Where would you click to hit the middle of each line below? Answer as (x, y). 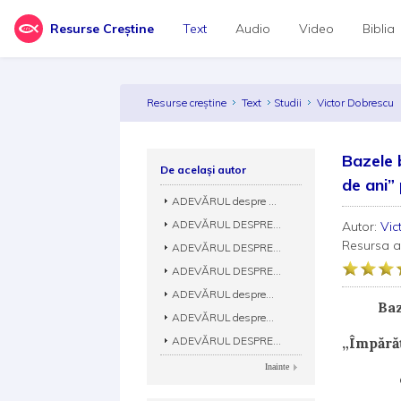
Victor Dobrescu (357, 102)
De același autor (204, 170)
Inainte (277, 367)
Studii (288, 102)
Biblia (379, 29)
